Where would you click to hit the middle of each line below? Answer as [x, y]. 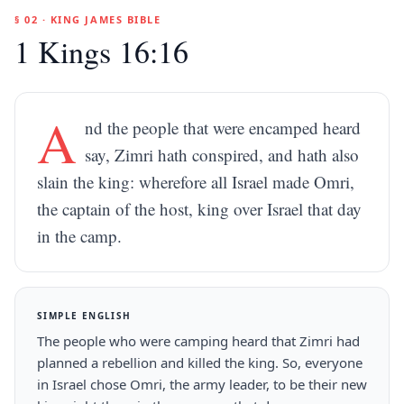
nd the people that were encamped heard [223, 128]
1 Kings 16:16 [101, 51]
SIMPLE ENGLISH [84, 316]
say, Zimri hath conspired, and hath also [222, 155]
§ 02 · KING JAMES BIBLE [88, 19]
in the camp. [79, 236]
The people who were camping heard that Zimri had [198, 341]
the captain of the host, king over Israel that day [199, 209]
